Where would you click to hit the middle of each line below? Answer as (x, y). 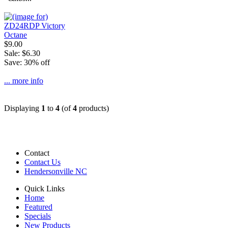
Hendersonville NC (56, 172)
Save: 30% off (27, 63)
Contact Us (42, 162)
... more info (24, 81)
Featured (38, 207)
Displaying (23, 108)
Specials (38, 216)
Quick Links (45, 189)
